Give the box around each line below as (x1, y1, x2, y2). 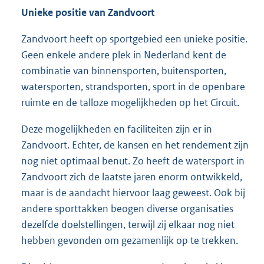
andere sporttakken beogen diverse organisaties (21, 202, 233, 216)
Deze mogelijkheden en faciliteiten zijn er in (21, 123, 212, 136)
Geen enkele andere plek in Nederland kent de (21, 48, 226, 62)
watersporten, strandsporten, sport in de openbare (21, 80, 245, 94)
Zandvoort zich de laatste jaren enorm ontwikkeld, (21, 170, 242, 184)
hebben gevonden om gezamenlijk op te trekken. (21, 234, 238, 247)
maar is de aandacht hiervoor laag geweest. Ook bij (21, 186, 245, 200)
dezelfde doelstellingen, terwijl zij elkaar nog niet (21, 218, 235, 232)
